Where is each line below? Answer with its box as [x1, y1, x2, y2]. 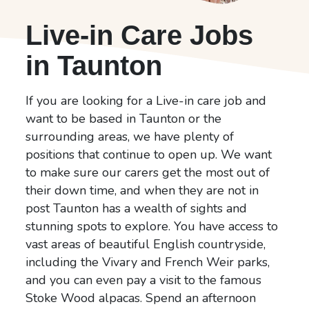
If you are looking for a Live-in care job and [26, 92, 267, 109]
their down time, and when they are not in [26, 181, 259, 199]
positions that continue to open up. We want [26, 146, 272, 163]
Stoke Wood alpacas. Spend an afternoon [26, 289, 257, 306]
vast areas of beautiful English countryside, [26, 235, 266, 252]
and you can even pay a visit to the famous [26, 271, 262, 288]
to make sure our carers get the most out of [26, 163, 270, 181]
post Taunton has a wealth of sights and [26, 199, 248, 217]
